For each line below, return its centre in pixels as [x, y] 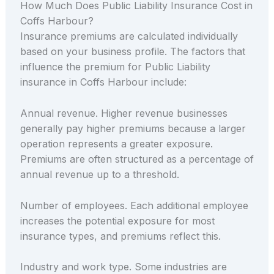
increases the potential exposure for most [117, 220]
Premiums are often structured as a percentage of [137, 159]
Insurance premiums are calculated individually [129, 36]
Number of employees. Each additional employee [134, 205]
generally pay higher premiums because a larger [133, 128]
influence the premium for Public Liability [115, 67]
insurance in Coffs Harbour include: [103, 82]
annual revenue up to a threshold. [99, 174]
